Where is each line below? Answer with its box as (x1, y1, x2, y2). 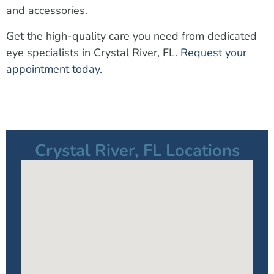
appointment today (6, 61, 100, 76)
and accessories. (6, 3, 87, 18)
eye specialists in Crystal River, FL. (6, 45, 180, 60)
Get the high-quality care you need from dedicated (6, 28, 257, 43)
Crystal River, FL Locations (34, 139, 240, 162)
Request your (180, 45, 246, 60)
